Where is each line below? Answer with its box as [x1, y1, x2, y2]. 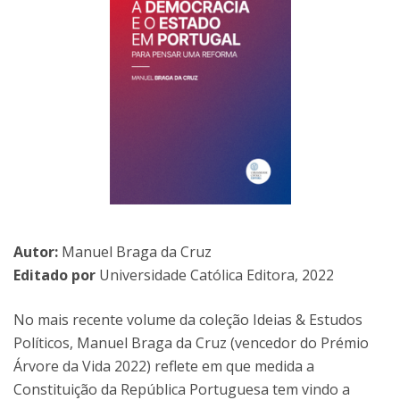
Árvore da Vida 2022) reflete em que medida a [13, 355, 314, 376]
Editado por [13, 264, 96, 285]
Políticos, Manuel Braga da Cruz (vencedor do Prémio [13, 332, 369, 353]
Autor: [13, 241, 62, 262]
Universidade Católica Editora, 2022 [96, 264, 334, 285]
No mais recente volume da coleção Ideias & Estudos [13, 309, 362, 329]
